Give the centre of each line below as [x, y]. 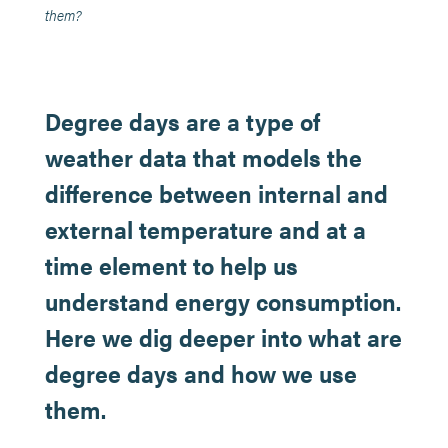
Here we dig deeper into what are [223, 337]
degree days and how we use [200, 373]
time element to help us [171, 265]
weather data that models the [203, 157]
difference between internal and [216, 193]
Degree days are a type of [182, 121]
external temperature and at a [205, 229]
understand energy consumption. [222, 301]
